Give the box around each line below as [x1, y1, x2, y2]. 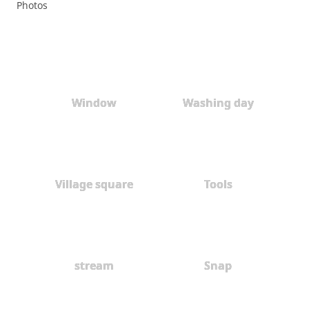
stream [74, 257, 114, 273]
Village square [54, 176, 133, 192]
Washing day [182, 94, 254, 110]
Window [71, 94, 117, 110]
